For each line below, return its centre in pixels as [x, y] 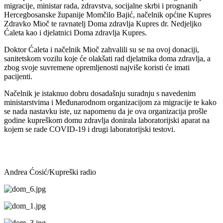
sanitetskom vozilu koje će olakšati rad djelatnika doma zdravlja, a [107, 58]
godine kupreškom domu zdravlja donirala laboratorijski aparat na [107, 120]
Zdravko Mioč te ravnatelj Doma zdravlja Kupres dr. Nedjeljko [103, 23]
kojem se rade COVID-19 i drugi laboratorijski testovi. [90, 129]
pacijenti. [18, 76]
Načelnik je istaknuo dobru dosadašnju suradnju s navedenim [100, 93]
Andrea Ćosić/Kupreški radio [50, 172]
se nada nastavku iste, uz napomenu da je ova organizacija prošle [106, 111]
